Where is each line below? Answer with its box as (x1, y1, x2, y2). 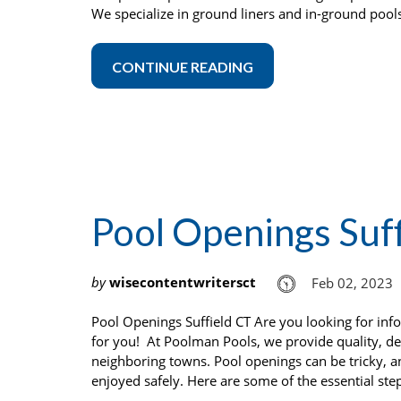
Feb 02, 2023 (311, 274, 393, 293)
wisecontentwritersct (109, 272, 256, 291)
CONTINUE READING (112, 57, 253, 75)
